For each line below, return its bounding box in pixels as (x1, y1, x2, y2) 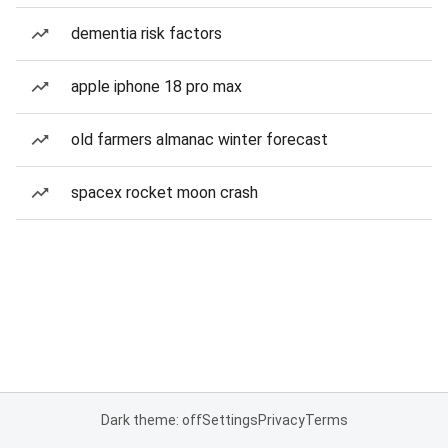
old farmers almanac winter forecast (71, 130, 328, 149)
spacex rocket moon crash (71, 183, 258, 202)
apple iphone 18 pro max (71, 77, 242, 96)
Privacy (257, 412, 305, 428)
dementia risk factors (71, 24, 222, 43)
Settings (201, 412, 258, 428)
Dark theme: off (100, 412, 202, 428)
